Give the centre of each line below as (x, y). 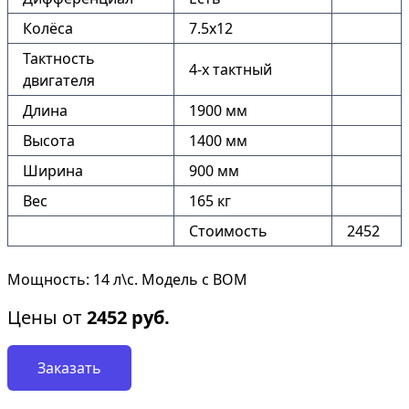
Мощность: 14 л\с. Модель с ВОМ (127, 279)
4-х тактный (231, 69)
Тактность (59, 58)
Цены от (47, 317)
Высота (49, 141)
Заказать (69, 368)
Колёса (48, 28)
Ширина (53, 171)
